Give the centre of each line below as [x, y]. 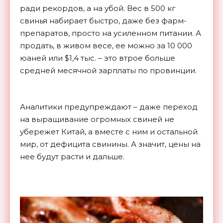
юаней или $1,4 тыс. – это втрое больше [98, 58]
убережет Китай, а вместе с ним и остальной [109, 131]
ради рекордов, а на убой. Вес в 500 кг [98, 8]
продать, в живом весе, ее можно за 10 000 [106, 45]
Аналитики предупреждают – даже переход [109, 107]
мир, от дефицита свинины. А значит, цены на [110, 144]
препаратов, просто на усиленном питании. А [111, 33]
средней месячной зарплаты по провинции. [108, 70]
